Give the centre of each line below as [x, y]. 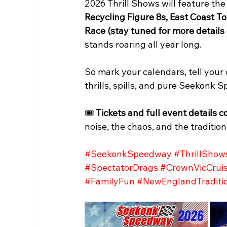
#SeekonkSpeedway [128, 154]
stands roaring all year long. [143, 45]
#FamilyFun [110, 181]
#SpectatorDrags [122, 168]
